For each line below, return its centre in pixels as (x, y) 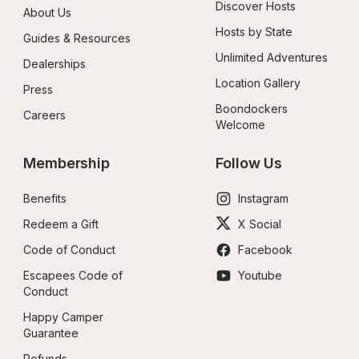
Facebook (265, 250)
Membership (67, 163)
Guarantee (51, 333)
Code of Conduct (69, 250)
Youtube (260, 275)
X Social (260, 224)
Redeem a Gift (61, 224)
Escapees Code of (73, 275)
